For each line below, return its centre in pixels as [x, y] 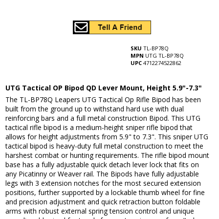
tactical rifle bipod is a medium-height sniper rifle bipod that [99, 128]
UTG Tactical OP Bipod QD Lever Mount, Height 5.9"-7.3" [104, 88]
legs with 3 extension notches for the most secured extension [103, 183]
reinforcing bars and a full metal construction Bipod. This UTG [103, 118]
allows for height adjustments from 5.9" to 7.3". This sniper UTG [107, 137]
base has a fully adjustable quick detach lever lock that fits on [102, 165]
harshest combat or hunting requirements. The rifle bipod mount [108, 155]
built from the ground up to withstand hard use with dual [95, 109]
